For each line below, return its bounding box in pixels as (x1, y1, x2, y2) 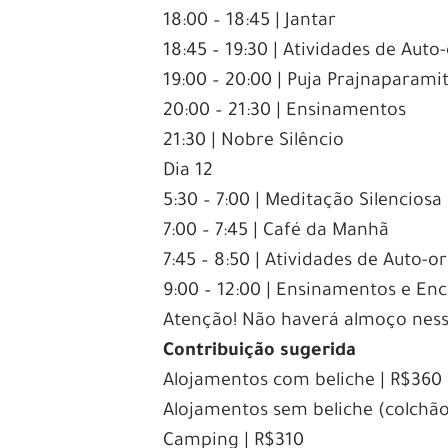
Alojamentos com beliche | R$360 (163, 371, 443, 392)
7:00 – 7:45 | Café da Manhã (163, 221, 390, 242)
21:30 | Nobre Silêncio (163, 131, 345, 152)
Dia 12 (163, 161, 214, 182)
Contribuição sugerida (163, 341, 357, 362)
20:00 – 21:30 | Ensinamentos (163, 101, 407, 122)
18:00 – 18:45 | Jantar (163, 11, 337, 32)
